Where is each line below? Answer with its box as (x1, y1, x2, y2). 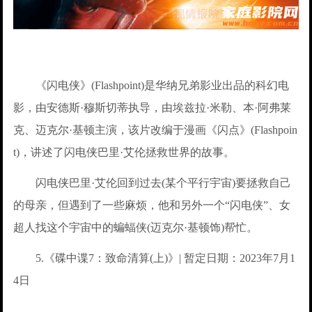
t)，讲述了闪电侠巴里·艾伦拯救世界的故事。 (13, 146, 235, 159)
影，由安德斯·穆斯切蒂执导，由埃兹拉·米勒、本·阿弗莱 (13, 102, 292, 114)
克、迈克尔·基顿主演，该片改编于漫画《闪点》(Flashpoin (13, 124, 298, 136)
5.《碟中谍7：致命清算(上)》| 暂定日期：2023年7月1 (13, 252, 296, 265)
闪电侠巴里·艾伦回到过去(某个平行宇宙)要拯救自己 (13, 177, 292, 189)
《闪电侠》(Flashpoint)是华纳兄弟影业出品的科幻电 (13, 79, 290, 92)
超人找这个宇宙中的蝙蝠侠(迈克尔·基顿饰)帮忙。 (13, 221, 258, 234)
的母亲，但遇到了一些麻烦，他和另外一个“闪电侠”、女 (13, 199, 291, 212)
